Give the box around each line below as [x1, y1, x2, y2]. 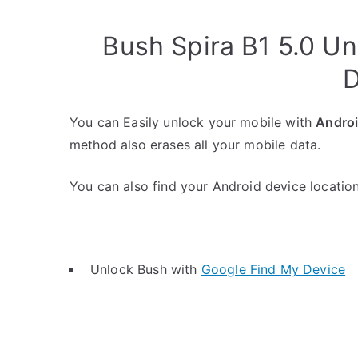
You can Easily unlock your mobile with [70, 114, 316, 130]
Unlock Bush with [90, 261, 201, 277]
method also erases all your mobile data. [70, 137, 321, 153]
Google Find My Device [201, 261, 346, 277]
